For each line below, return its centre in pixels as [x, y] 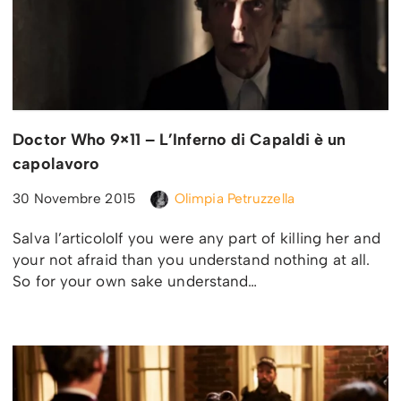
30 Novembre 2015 [74, 199]
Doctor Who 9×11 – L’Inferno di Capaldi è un [179, 140]
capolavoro [56, 164]
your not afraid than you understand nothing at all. [192, 260]
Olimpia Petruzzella [234, 199]
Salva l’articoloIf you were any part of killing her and [196, 239]
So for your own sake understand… [137, 282]
